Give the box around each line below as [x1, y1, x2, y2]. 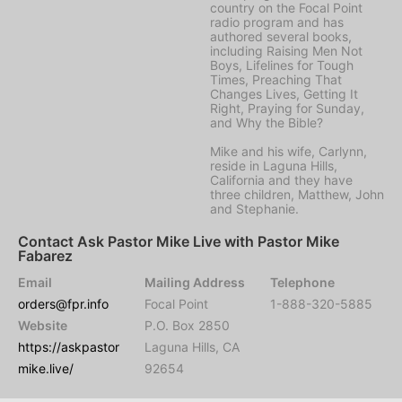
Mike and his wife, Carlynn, [210, 143, 367, 159]
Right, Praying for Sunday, [210, 100, 364, 116]
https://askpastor [18, 338, 119, 354]
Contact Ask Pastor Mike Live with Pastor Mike [18, 232, 339, 250]
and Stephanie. [210, 200, 299, 216]
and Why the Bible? [210, 114, 323, 130]
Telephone [270, 274, 336, 290]
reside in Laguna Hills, [210, 157, 337, 173]
